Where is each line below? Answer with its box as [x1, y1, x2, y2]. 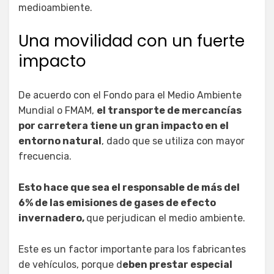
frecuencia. [18, 150, 72, 162]
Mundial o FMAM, [18, 104, 97, 116]
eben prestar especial [122, 258, 232, 270]
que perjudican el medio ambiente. [86, 212, 245, 224]
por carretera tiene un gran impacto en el [18, 119, 229, 131]
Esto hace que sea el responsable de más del [18, 181, 240, 193]
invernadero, [18, 212, 86, 224]
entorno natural [18, 135, 102, 147]
